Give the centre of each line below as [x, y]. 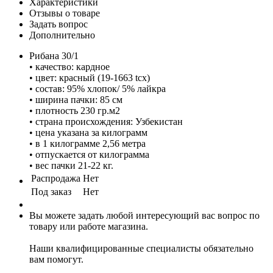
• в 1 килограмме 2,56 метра [87, 143]
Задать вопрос [58, 24]
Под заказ [51, 191]
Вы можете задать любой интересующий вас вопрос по [144, 215]
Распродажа [56, 178]
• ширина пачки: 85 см [76, 99]
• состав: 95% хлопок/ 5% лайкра [97, 88]
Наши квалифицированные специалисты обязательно [141, 248]
